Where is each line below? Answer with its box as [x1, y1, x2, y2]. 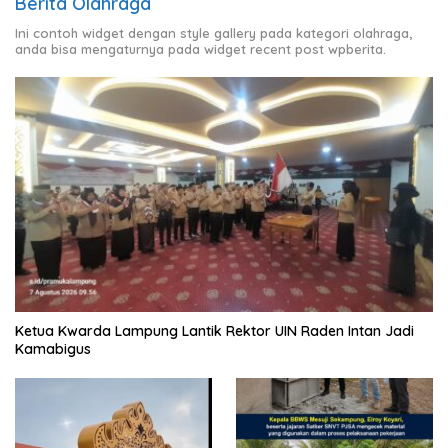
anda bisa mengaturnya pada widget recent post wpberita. [15, 40, 386, 57]
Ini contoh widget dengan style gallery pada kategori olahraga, [15, 24, 412, 41]
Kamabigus [15, 340, 91, 359]
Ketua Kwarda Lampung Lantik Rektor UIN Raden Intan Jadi [15, 322, 414, 341]
